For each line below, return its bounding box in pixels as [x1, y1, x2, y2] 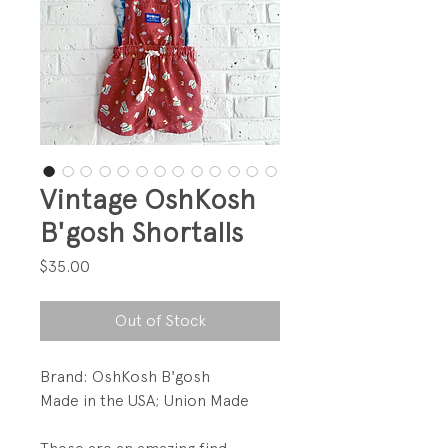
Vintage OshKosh [40, 181, 256, 216]
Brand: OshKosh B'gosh [40, 366, 210, 386]
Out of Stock [114, 310, 206, 330]
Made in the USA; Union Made [40, 390, 249, 410]
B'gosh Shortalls [40, 214, 243, 249]
